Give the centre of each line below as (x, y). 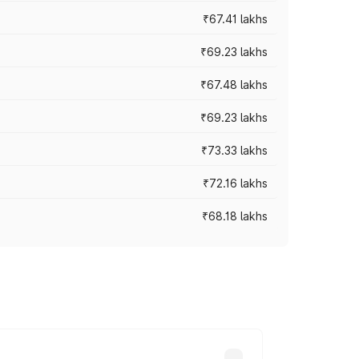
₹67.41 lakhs (235, 19)
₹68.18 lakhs (235, 216)
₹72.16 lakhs (235, 183)
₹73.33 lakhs (234, 150)
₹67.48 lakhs (234, 85)
